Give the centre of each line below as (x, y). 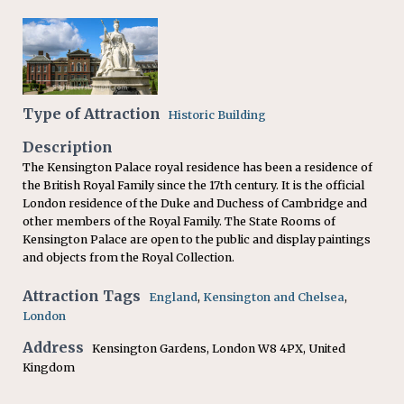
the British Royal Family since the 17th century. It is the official (193, 185)
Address (53, 347)
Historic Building (217, 115)
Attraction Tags (82, 295)
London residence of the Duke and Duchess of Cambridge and (195, 203)
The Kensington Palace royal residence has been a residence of (197, 167)
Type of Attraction (92, 113)
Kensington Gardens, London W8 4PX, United (219, 348)
